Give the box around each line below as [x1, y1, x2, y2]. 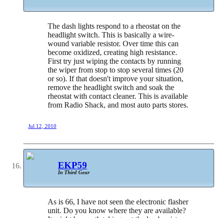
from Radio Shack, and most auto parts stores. [48, 101, 188, 109]
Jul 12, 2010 [28, 123, 56, 129]
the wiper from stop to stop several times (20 [48, 66, 183, 74]
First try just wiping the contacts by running [48, 57, 181, 66]
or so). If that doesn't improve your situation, [48, 74, 183, 83]
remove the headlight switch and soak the [48, 83, 174, 92]
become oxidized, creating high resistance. [48, 48, 177, 57]
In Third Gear [58, 169, 90, 175]
